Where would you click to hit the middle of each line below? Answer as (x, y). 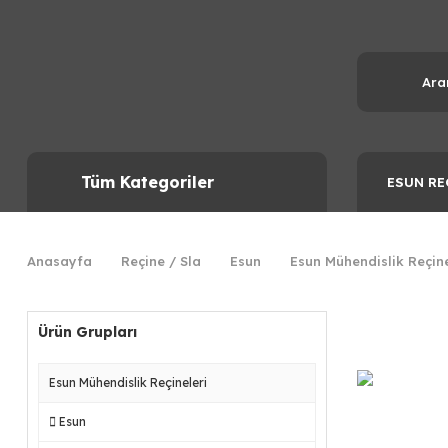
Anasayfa (59, 261)
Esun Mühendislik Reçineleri (128, 382)
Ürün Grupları (87, 332)
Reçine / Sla (161, 261)
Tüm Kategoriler (147, 182)
